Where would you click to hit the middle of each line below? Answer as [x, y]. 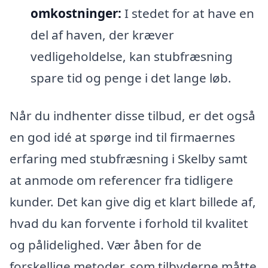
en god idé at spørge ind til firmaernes [122, 137]
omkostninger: [76, 13]
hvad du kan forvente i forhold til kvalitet [129, 223]
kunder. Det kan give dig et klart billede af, [133, 202]
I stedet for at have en [188, 13]
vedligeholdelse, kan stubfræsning [131, 56]
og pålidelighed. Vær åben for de [106, 245]
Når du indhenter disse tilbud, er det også [133, 116]
